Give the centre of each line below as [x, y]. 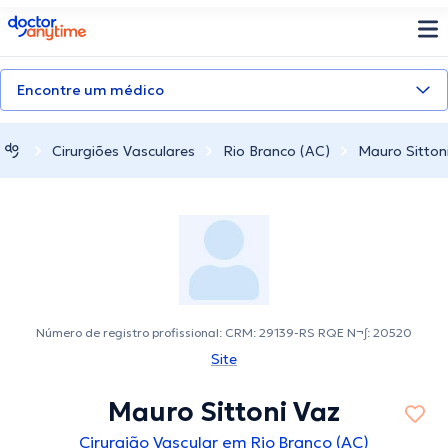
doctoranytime [63, 23]
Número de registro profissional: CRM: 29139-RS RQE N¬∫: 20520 [224, 333]
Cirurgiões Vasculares [123, 150]
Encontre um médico [90, 90]
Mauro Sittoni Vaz [224, 412]
